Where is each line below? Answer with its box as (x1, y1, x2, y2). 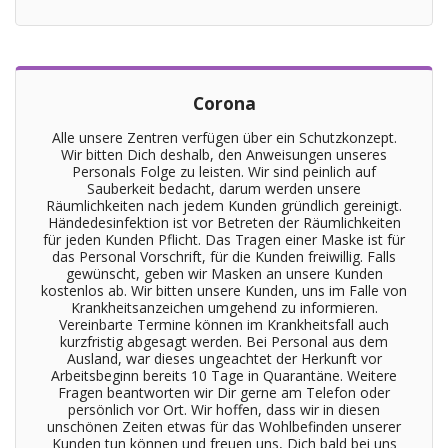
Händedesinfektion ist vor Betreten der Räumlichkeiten (47, 213, 401, 232)
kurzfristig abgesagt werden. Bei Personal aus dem (60, 332, 388, 351)
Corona (192, 91, 256, 115)
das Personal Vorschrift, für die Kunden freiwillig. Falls (52, 247, 396, 266)
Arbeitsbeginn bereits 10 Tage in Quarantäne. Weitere (51, 366, 397, 385)
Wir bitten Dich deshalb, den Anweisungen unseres (61, 145, 387, 164)
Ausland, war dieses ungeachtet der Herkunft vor (66, 349, 382, 368)
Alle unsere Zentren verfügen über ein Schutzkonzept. (51, 128, 397, 147)
